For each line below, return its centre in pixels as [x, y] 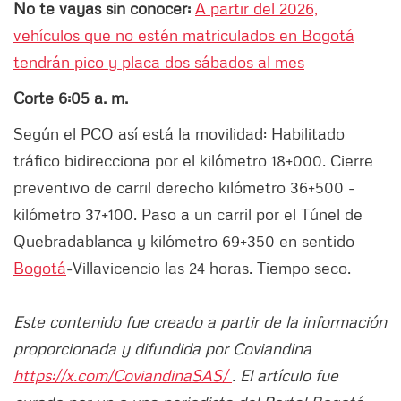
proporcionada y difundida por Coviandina [162, 349]
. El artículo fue [285, 375]
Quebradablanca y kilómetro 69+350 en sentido [184, 241]
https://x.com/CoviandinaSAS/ [123, 375]
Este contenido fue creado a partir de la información [200, 322]
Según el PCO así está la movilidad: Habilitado [179, 134]
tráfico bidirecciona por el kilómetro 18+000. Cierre [193, 161]
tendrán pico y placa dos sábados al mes [159, 62]
